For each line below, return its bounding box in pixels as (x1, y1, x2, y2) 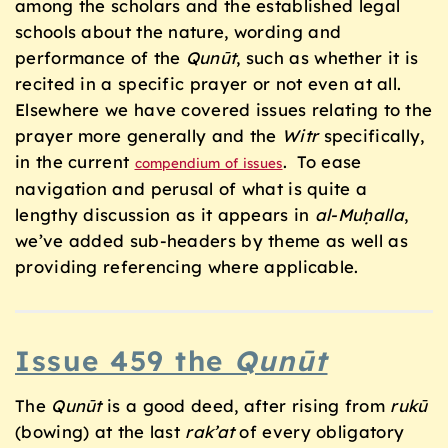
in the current (15, 150, 135, 172)
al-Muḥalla (314, 203, 404, 225)
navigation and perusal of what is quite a (15, 177, 368, 199)
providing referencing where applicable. (15, 255, 359, 277)
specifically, (318, 124, 425, 146)
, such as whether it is (236, 46, 419, 68)
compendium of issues (134, 154, 283, 171)
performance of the (15, 46, 186, 68)
